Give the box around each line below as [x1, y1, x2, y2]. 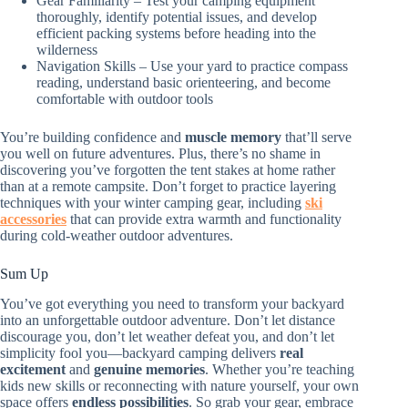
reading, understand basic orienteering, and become [36, 74, 331, 90]
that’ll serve [281, 128, 352, 145]
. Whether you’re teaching [205, 361, 354, 377]
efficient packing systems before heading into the [36, 25, 316, 41]
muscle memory [185, 128, 281, 145]
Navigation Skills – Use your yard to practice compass [36, 57, 348, 74]
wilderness [36, 41, 97, 57]
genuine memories [94, 361, 205, 377]
